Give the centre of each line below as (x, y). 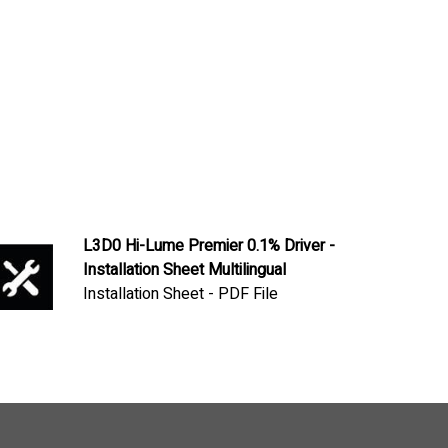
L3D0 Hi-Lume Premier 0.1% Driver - (208, 245)
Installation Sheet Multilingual (184, 269)
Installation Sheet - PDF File (180, 293)
